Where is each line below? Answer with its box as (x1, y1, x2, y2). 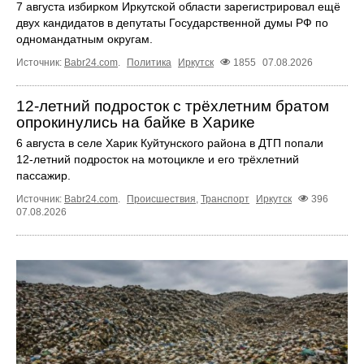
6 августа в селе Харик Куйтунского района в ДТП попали (16, 136, 323, 149)
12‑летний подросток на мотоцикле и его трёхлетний (16, 152, 299, 166)
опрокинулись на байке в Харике (16, 113, 255, 131)
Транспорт (201, 193, 249, 205)
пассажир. (16, 168, 71, 182)
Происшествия (127, 193, 196, 205)
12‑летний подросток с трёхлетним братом (16, 97, 329, 115)
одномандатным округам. (16, 32, 153, 45)
